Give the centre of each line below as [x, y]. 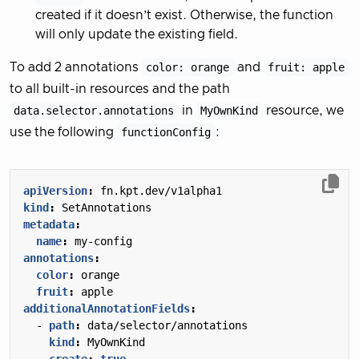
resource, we [303, 110]
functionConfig [166, 132]
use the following [63, 132]
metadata [49, 224]
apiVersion [55, 190]
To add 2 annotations [76, 67]
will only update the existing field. [137, 34]
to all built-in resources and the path [120, 89]
